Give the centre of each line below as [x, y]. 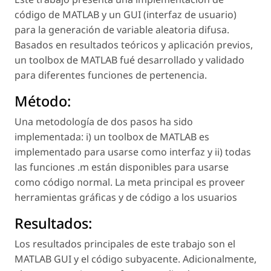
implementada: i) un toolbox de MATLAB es [112, 137]
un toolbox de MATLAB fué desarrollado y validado [129, 60]
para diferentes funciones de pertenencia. [111, 75]
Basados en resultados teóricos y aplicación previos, [134, 45]
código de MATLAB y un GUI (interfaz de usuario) [126, 15]
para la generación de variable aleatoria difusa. [122, 30]
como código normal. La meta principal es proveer [130, 182]
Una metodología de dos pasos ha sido [104, 122]
